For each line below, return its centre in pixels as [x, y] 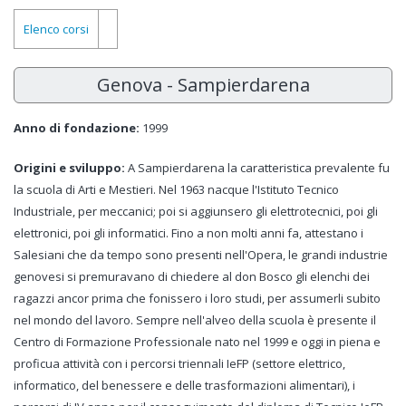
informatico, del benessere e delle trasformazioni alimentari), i [184, 385]
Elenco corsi [56, 29]
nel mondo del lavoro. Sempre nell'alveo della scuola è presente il [195, 320]
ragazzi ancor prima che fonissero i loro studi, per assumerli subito [197, 298]
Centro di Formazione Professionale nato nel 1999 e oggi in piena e [197, 342]
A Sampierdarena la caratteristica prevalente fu [257, 168]
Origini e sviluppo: [69, 168]
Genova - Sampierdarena [203, 85]
